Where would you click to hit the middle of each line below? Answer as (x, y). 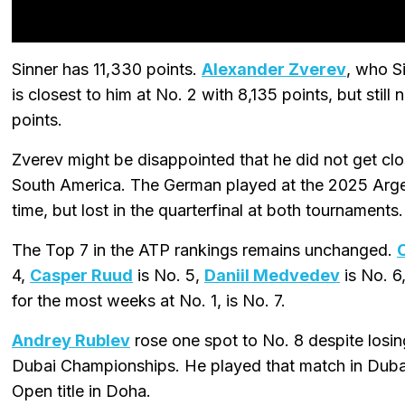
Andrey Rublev (71, 341)
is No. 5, (169, 276)
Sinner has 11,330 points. (107, 70)
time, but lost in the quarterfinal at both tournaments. (207, 211)
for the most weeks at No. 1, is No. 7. (149, 301)
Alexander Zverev (274, 70)
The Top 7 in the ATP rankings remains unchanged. (204, 250)
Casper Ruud (81, 276)
